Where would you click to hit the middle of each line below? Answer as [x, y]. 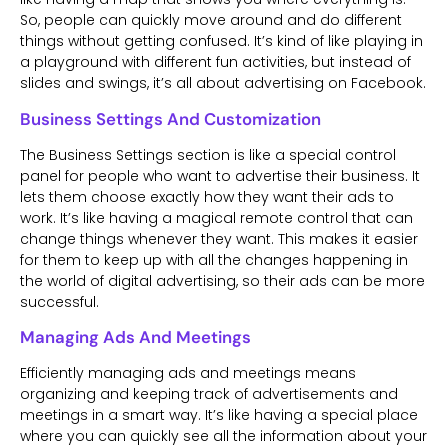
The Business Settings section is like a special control [208, 154]
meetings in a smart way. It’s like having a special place [219, 414]
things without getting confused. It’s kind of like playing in [221, 41]
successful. [59, 301]
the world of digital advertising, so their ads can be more [222, 280]
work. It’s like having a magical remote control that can [216, 217]
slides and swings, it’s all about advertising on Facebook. [223, 83]
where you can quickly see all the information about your [223, 435]
